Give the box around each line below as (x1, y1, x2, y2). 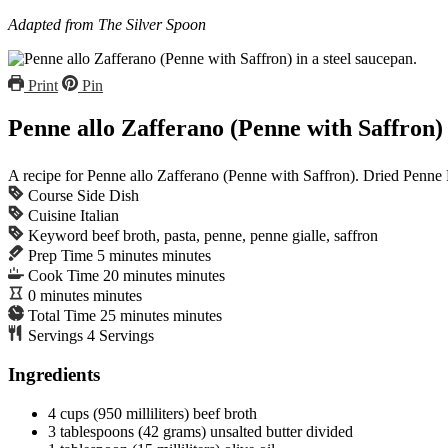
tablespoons (60, 422, 134, 440)
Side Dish (77, 187, 139, 205)
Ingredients (8, 363, 100, 385)
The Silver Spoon (98, 16, 206, 34)
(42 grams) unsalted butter (138, 422, 302, 440)
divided (306, 422, 353, 440)
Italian (80, 207, 119, 225)
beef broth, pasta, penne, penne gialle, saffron (92, 227, 378, 245)
